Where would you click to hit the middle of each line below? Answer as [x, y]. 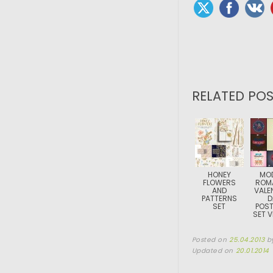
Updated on [214, 251]
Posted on [210, 240]
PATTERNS [219, 198]
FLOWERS [219, 183]
